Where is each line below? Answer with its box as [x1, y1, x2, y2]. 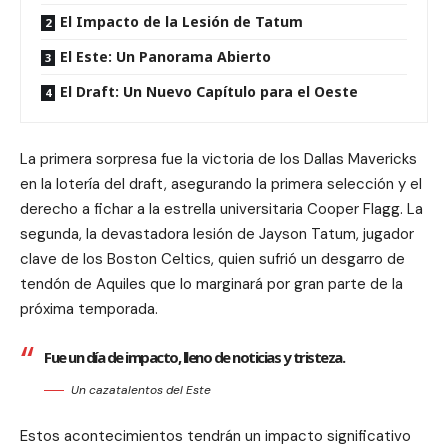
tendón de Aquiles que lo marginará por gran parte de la [20, 274, 403, 294]
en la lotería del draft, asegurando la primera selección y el [20, 174, 422, 194]
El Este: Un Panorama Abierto [60, 47, 271, 66]
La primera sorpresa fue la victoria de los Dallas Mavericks [20, 149, 417, 169]
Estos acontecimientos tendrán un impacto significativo [20, 426, 411, 446]
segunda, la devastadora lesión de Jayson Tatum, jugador [20, 224, 414, 244]
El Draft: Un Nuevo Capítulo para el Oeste [60, 82, 358, 101]
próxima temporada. [20, 299, 158, 319]
